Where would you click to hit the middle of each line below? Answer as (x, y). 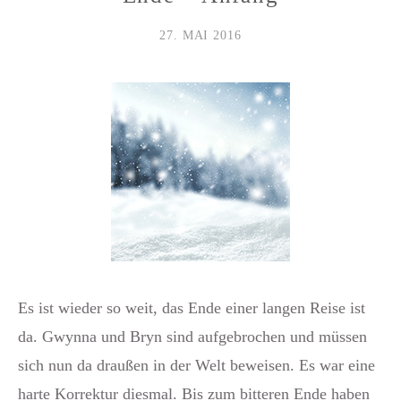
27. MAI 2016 (200, 36)
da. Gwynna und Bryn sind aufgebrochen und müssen (192, 337)
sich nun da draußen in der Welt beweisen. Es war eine (196, 366)
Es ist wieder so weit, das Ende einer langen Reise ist (192, 308)
